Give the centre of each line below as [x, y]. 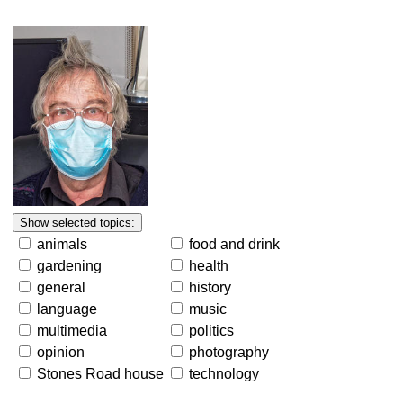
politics [211, 331]
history [210, 287]
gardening [69, 266]
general [61, 287]
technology [224, 374]
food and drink [234, 244]
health [209, 266]
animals [62, 244]
